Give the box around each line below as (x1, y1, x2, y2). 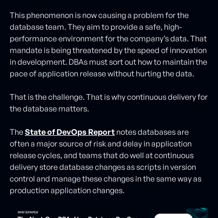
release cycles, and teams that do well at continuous (10, 150, 194, 160)
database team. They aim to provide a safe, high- (10, 21, 182, 32)
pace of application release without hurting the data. (10, 68, 194, 78)
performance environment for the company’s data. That (10, 33, 207, 43)
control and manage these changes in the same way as (10, 173, 201, 183)
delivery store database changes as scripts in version (10, 162, 196, 172)
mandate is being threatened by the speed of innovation (10, 45, 207, 55)
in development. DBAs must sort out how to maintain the (10, 56, 207, 67)
